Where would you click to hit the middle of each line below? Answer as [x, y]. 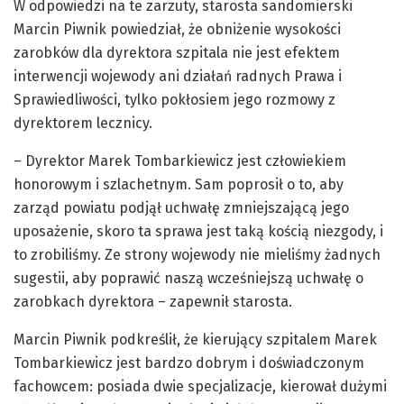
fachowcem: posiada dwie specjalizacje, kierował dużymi [200, 386]
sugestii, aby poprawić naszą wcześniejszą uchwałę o [188, 278]
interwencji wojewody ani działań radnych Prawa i [178, 76]
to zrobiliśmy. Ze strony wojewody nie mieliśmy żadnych [197, 254]
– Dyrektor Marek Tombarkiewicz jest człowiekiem [180, 161]
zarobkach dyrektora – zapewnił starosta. [153, 301]
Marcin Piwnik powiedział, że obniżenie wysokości [177, 29]
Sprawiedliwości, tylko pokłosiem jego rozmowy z [174, 99]
